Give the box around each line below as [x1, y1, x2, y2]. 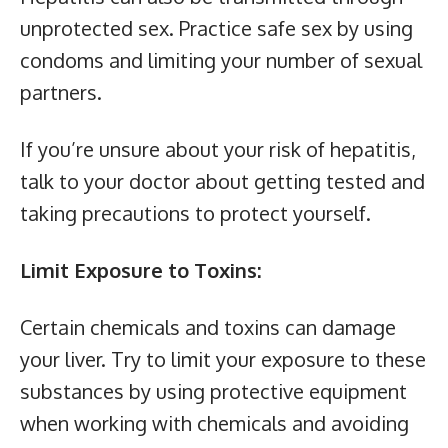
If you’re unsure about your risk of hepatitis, [20, 136, 416, 163]
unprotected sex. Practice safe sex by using [20, 15, 413, 42]
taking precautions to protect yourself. [20, 200, 371, 227]
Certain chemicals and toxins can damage [20, 314, 396, 341]
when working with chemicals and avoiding [20, 410, 409, 437]
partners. [20, 79, 102, 106]
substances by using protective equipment [20, 378, 407, 405]
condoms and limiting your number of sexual [20, 47, 422, 74]
